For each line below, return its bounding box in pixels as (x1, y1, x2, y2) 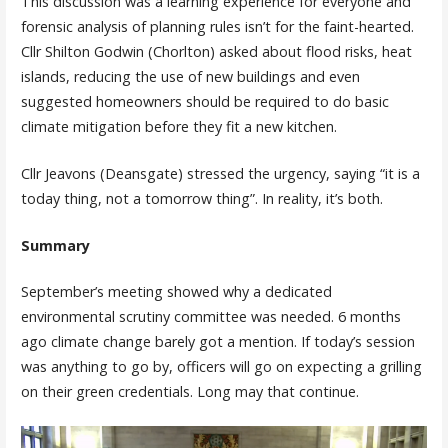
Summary (20, 235, 90, 255)
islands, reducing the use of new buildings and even (20, 67, 360, 87)
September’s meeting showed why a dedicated (20, 282, 332, 302)
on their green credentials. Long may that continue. (20, 382, 359, 402)
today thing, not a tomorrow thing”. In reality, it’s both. (20, 189, 383, 209)
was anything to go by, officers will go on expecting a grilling (20, 357, 422, 377)
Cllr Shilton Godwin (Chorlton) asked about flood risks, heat (20, 42, 412, 62)
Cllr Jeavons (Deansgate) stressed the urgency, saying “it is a (20, 164, 420, 184)
